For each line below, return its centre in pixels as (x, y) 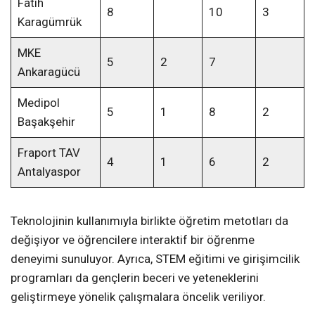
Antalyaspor (49, 172)
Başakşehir (46, 122)
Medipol (38, 103)
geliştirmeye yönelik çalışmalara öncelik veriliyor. (138, 297)
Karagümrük (49, 22)
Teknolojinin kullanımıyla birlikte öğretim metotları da (149, 221)
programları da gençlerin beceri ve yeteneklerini (135, 278)
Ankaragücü (49, 72)
